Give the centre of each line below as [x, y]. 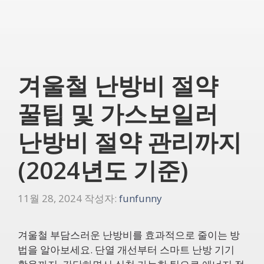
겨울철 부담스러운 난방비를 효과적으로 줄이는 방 [129, 235]
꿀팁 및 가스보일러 [118, 113]
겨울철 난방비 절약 [118, 85]
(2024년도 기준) [103, 170]
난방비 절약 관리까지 [130, 142]
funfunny [141, 198]
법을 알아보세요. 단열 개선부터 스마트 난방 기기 [126, 249]
